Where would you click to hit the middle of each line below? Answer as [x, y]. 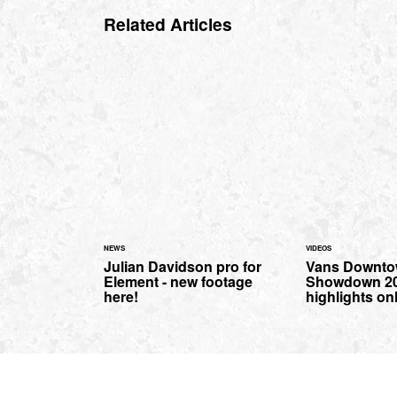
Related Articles [168, 24]
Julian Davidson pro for [183, 267]
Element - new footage [178, 282]
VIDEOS [319, 248]
